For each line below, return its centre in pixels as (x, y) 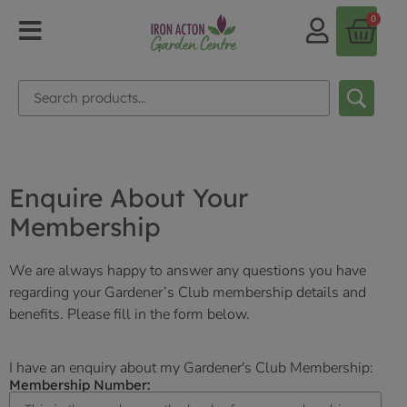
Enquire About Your (129, 198)
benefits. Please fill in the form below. (131, 315)
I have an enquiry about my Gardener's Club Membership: (191, 367)
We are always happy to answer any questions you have (188, 271)
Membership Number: (79, 384)
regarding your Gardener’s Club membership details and (188, 293)
